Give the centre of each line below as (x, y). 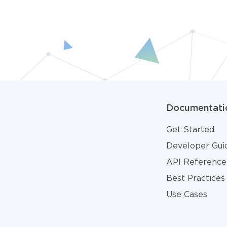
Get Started (190, 129)
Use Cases (187, 194)
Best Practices (196, 178)
